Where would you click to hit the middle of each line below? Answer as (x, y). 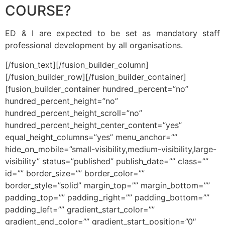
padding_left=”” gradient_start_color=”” (80, 209)
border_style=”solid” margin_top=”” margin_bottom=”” (107, 185)
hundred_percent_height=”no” (62, 101)
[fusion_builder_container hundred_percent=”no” (97, 89)
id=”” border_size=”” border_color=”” (75, 173)
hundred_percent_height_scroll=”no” (74, 113)
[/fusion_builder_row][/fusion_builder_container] (96, 77)
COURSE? (38, 11)
